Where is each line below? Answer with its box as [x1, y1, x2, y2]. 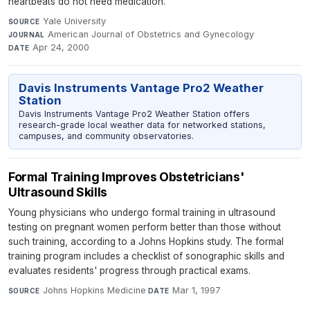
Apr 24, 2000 [33, 42, 90, 53]
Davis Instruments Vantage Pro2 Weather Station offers [18, 109, 250, 120]
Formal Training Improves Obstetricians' [8, 169, 245, 184]
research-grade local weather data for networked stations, [18, 120, 266, 131]
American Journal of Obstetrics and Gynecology [48, 29, 255, 40]
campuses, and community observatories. [18, 131, 194, 142]
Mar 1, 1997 [172, 284, 221, 295]
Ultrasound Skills [8, 184, 108, 199]
